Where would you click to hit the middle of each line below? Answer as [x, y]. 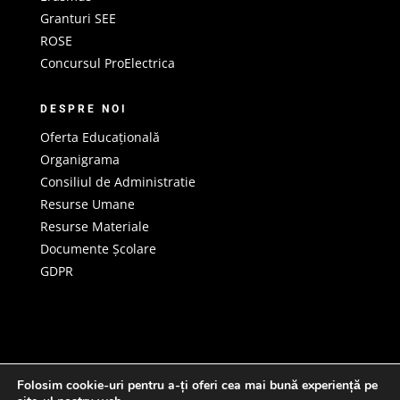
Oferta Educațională [100, 137]
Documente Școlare [98, 248]
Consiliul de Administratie [117, 181]
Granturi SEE [78, 18]
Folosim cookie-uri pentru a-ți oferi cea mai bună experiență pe [197, 385]
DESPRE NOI [83, 108]
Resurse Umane [87, 204]
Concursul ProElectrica [107, 62]
